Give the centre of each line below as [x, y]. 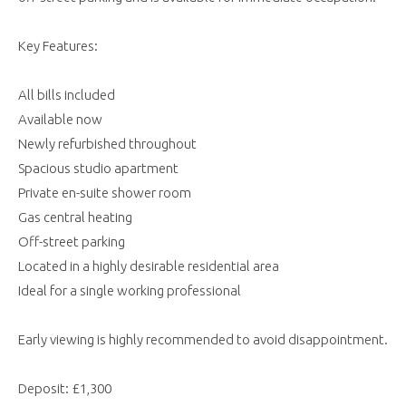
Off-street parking [72, 241]
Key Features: [58, 45]
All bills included [67, 94]
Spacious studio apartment [98, 168]
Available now [60, 119]
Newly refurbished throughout [107, 143]
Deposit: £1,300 [65, 388]
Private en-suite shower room [105, 192]
